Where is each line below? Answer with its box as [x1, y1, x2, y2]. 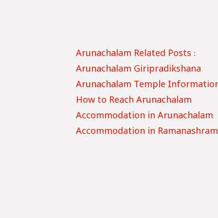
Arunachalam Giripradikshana [75, 63, 201, 76]
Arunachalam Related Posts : [75, 48, 196, 60]
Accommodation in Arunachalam [75, 110, 213, 123]
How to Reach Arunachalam [75, 94, 192, 107]
